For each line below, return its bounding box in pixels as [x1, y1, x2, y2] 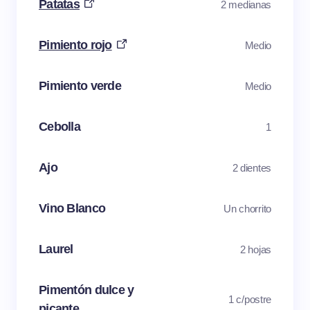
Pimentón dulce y [39, 283, 134, 298]
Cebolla [39, 120, 80, 134]
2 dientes [232, 161, 271, 174]
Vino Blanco [39, 201, 106, 216]
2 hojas [240, 243, 271, 255]
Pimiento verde [39, 79, 121, 93]
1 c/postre [228, 293, 271, 306]
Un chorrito [224, 202, 271, 215]
